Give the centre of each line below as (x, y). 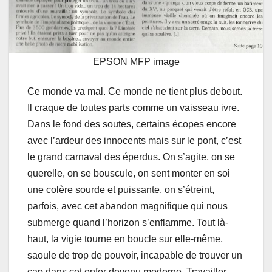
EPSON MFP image (136, 62)
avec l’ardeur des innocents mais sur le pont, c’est (134, 141)
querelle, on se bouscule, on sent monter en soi (129, 174)
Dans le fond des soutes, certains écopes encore (132, 124)
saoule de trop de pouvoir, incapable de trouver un (135, 256)
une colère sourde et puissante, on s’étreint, (121, 190)
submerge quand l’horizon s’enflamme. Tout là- (128, 223)
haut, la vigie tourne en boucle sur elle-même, (125, 239)
